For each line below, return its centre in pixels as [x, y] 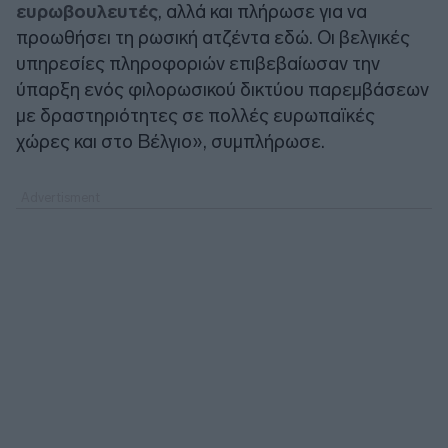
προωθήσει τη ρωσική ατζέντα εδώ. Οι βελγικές [213, 37]
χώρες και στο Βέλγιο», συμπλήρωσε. [170, 141]
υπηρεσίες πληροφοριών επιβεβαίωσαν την [198, 63]
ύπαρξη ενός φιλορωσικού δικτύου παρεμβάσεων [222, 89]
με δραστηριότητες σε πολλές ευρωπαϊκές [195, 115]
